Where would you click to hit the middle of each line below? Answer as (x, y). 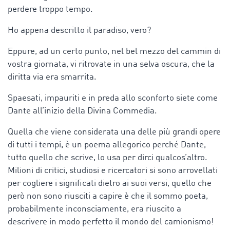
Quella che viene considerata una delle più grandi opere (114, 132)
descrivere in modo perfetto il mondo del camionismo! (111, 222)
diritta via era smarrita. (52, 77)
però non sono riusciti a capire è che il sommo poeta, (108, 196)
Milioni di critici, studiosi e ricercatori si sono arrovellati (113, 170)
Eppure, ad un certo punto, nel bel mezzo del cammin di (114, 51)
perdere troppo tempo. (50, 9)
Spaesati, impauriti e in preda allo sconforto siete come (113, 98)
